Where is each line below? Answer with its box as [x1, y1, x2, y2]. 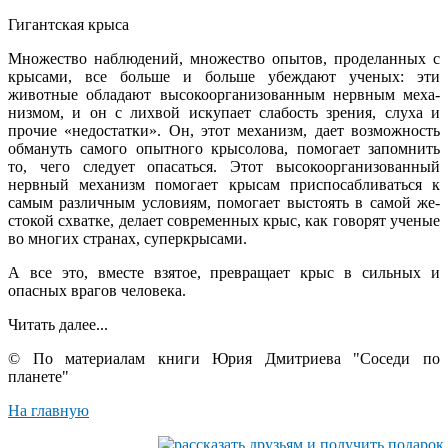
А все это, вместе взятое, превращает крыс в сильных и [8, 263, 440, 281]
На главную [8, 401, 89, 419]
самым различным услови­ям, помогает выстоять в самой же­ [8, 193, 440, 211]
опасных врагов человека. [8, 281, 186, 299]
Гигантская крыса [8, 15, 129, 33]
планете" [8, 367, 69, 385]
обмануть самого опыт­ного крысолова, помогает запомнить [8, 139, 440, 157]
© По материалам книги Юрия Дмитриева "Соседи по [8, 349, 440, 367]
